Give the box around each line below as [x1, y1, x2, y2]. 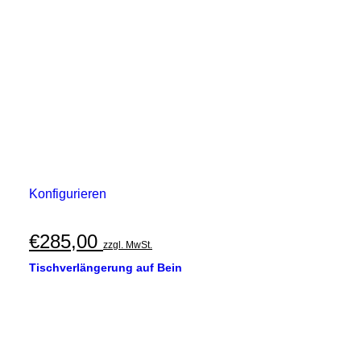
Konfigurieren [29, 187, 106, 201]
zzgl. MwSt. [103, 239, 152, 251]
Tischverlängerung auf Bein [29, 261, 182, 274]
